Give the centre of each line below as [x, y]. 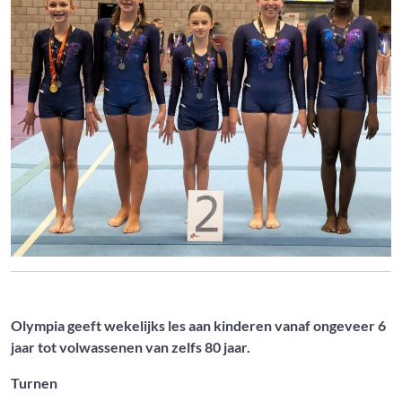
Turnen [34, 383]
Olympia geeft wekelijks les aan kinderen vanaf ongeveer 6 [198, 326]
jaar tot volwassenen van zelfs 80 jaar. [131, 347]
